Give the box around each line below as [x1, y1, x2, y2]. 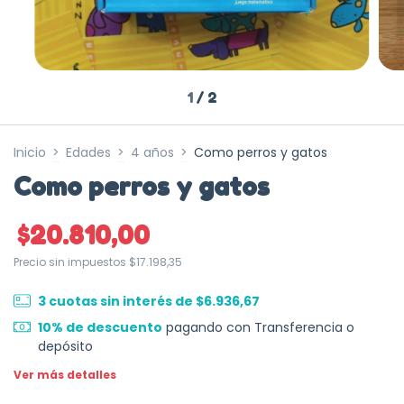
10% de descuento [37, 317, 162, 336]
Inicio [14, 142, 46, 161]
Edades [66, 142, 111, 161]
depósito [37, 336, 93, 355]
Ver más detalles [14, 366, 116, 382]
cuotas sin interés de [48, 291, 196, 310]
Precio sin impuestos [14, 253, 129, 270]
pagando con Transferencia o [161, 317, 354, 336]
